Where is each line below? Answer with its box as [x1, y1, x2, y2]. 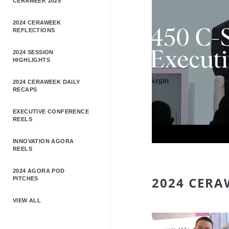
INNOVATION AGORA [13, 138, 74, 144]
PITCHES [13, 175, 38, 181]
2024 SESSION [13, 49, 54, 55]
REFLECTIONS [13, 27, 55, 33]
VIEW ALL [13, 197, 41, 203]
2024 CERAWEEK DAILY [13, 79, 80, 85]
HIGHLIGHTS [13, 57, 51, 63]
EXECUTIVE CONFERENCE [13, 108, 89, 114]
